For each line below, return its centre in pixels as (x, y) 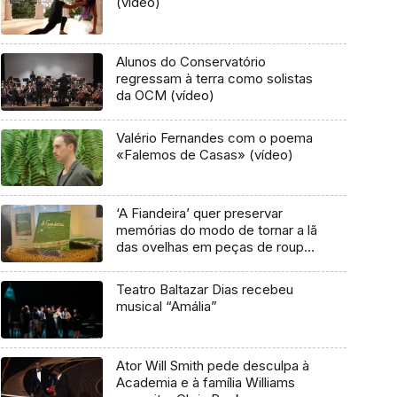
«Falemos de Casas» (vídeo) (271, 154)
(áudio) (137, 264)
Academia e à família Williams (205, 382)
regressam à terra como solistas (214, 78)
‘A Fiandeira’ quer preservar (199, 214)
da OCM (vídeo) (165, 95)
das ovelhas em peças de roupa (213, 247)
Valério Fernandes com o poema (214, 137)
